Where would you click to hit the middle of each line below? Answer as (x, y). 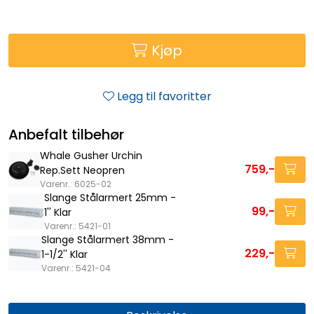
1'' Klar (58, 212)
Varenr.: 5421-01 (78, 226)
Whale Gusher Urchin (91, 155)
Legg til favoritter (164, 96)
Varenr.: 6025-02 (76, 184)
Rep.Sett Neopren (83, 170)
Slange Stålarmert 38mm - (107, 239)
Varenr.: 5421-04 (76, 268)
